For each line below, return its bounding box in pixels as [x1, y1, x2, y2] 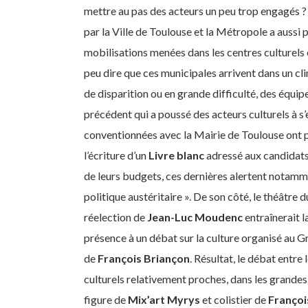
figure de [84, 292, 128, 306]
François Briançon [98, 251, 190, 265]
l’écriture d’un [84, 148, 148, 162]
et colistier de [200, 292, 268, 306]
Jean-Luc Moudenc [147, 210, 243, 223]
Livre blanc [148, 148, 204, 162]
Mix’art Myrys [128, 292, 200, 306]
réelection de [84, 210, 147, 223]
